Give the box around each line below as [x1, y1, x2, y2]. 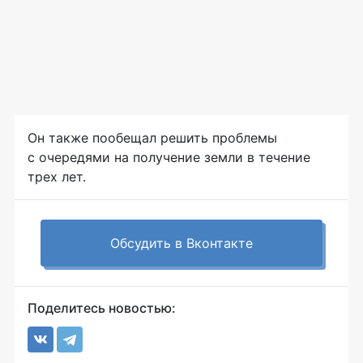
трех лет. [28, 169, 86, 185]
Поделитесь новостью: [28, 300, 176, 316]
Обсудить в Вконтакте [110, 235, 253, 251]
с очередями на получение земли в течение [28, 149, 310, 165]
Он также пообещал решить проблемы [28, 130, 277, 146]
